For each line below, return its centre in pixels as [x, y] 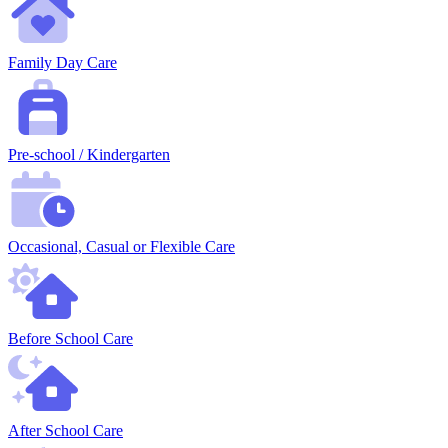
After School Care [65, 431]
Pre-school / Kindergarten [89, 155]
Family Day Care [62, 63]
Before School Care [70, 339]
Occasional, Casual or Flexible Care [121, 247]
